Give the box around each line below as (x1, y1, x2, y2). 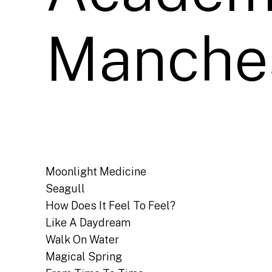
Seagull (46, 182, 86, 195)
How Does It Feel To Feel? (46, 199, 176, 212)
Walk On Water (46, 233, 120, 246)
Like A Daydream (46, 216, 131, 229)
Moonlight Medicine (46, 165, 147, 178)
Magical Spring (46, 250, 123, 263)
